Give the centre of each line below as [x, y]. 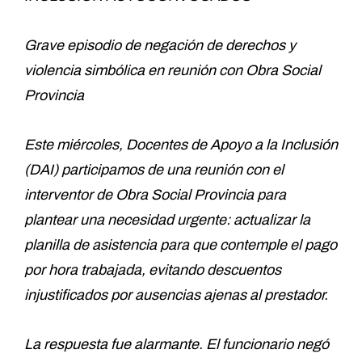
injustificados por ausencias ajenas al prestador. [176, 295]
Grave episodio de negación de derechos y [160, 45]
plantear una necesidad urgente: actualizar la [167, 219]
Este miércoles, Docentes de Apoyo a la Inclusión [181, 144]
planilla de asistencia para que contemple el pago [181, 244]
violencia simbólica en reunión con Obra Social [173, 70]
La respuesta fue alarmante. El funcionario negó [177, 344]
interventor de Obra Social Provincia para [155, 194]
